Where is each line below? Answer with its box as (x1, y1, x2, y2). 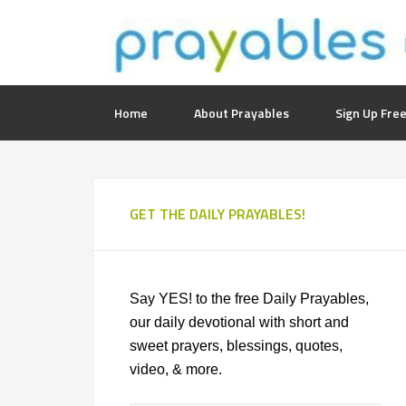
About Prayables (194, 103, 289, 122)
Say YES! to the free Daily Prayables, (130, 291, 369, 306)
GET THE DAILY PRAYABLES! (130, 203, 305, 225)
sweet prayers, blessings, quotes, (130, 338, 343, 353)
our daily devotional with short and (130, 314, 349, 330)
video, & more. (130, 362, 222, 377)
